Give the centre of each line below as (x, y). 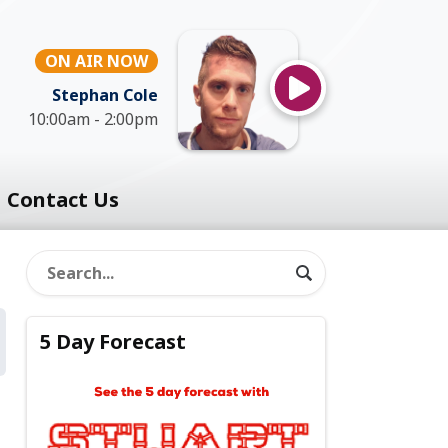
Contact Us (62, 199)
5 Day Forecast (113, 342)
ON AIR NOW (96, 61)
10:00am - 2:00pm (93, 119)
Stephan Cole (105, 95)
